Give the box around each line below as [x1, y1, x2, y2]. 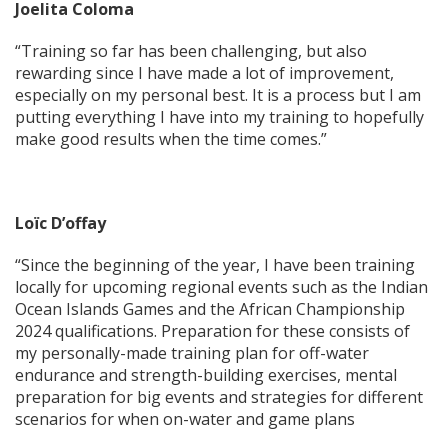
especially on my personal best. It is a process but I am [15, 84, 421, 106]
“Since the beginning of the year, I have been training [15, 254, 415, 276]
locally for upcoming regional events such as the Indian [15, 276, 428, 298]
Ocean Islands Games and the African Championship [15, 298, 405, 320]
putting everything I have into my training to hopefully [15, 106, 424, 128]
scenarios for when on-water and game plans [15, 408, 355, 430]
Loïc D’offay [15, 212, 106, 234]
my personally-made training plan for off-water [15, 342, 369, 364]
